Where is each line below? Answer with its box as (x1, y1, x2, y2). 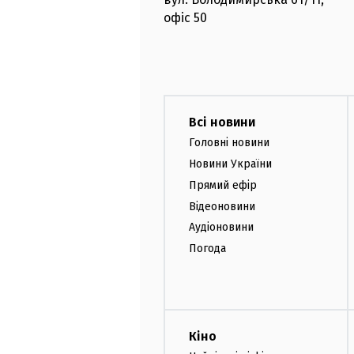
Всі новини (189, 115, 255, 130)
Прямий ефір (189, 178, 257, 192)
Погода (189, 242, 226, 256)
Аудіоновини (189, 220, 254, 235)
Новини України (189, 156, 272, 171)
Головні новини (189, 136, 269, 150)
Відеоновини (189, 199, 255, 213)
